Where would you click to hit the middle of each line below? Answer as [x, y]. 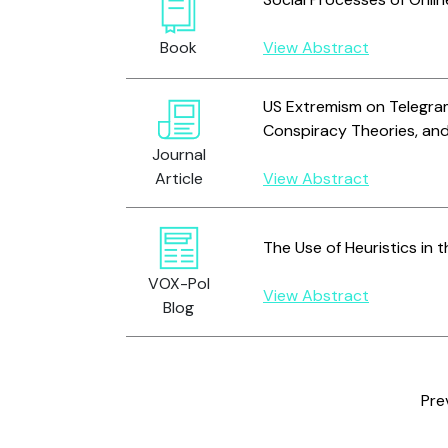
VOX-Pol [178, 283]
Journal [178, 154]
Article [178, 178]
